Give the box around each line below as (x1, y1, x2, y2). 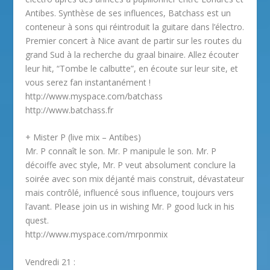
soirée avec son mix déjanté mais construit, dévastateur (25, 173, 245, 185)
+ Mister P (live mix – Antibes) (25, 131, 142, 143)
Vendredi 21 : (25, 256, 76, 268)
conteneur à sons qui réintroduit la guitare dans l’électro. (25, 20, 245, 33)
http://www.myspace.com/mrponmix (25, 228, 168, 240)
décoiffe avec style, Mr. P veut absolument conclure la (25, 159, 236, 171)
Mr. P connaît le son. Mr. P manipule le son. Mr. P (25, 145, 217, 157)
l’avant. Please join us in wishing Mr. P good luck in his (25, 201, 235, 213)
